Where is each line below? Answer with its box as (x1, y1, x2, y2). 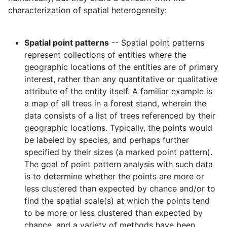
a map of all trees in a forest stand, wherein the (24, 98, 206, 109)
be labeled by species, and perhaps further (24, 135, 189, 145)
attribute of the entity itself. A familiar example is (24, 86, 212, 97)
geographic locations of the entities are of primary (24, 62, 218, 72)
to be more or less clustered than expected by (24, 208, 203, 218)
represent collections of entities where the (24, 50, 186, 60)
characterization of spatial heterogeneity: (8, 5, 167, 16)
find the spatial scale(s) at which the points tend (24, 196, 210, 206)
